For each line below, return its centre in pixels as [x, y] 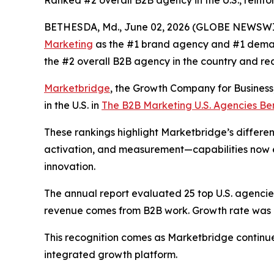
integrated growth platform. [111, 254]
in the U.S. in [73, 105]
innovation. [70, 166]
